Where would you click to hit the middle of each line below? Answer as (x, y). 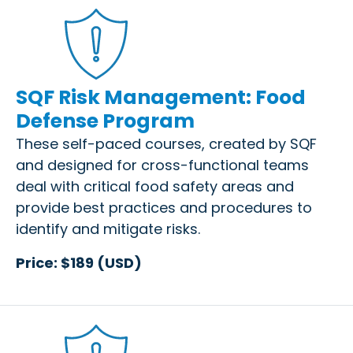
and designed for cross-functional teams (162, 165)
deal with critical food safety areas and (155, 186)
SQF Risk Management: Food (161, 97)
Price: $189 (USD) (79, 262)
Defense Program (105, 121)
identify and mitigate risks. (108, 229)
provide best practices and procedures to (164, 207)
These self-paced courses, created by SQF (166, 143)
